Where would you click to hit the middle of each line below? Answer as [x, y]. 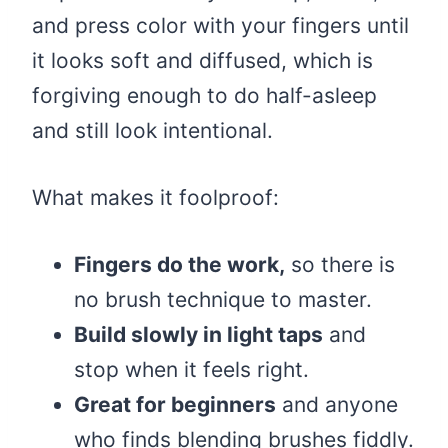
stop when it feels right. [191, 370]
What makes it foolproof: [155, 198]
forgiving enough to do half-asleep [204, 96]
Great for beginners [175, 405]
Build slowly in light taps [198, 335]
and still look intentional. [152, 131]
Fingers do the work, [179, 265]
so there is [340, 265]
